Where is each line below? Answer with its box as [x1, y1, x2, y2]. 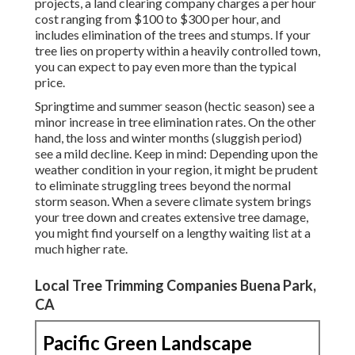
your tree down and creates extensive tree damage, [35, 209, 308, 225]
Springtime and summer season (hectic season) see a [35, 98, 315, 114]
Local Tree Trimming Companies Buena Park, [35, 277, 316, 295]
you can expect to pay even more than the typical [35, 59, 296, 74]
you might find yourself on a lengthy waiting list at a [35, 225, 311, 241]
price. [35, 74, 65, 90]
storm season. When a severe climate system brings [35, 193, 311, 209]
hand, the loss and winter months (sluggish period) [35, 130, 302, 146]
